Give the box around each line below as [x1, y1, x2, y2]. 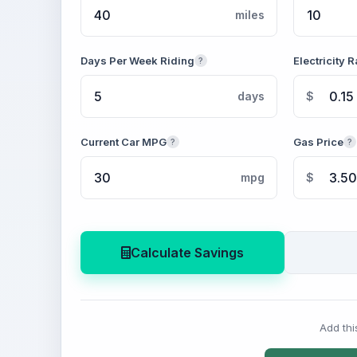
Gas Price [293, 135, 343, 148]
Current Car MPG [80, 135, 167, 148]
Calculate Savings [131, 245, 244, 261]
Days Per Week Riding [80, 54, 194, 67]
